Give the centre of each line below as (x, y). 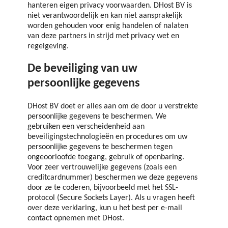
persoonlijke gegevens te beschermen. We (97, 116)
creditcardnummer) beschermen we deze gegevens (112, 177)
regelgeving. (48, 47)
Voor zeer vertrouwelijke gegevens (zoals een (102, 167)
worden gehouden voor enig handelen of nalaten (108, 26)
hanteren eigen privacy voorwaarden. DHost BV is (110, 6)
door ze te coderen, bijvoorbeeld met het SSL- (103, 188)
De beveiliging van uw (82, 69)
